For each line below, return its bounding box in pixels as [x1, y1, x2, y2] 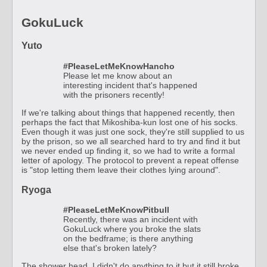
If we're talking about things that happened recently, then [21, 107, 235, 117]
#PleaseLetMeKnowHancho [63, 61, 175, 71]
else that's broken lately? [63, 243, 157, 253]
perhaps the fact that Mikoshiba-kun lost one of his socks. [21, 117, 238, 127]
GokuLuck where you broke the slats [63, 224, 201, 234]
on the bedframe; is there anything [63, 234, 193, 244]
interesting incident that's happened [63, 80, 197, 90]
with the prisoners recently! [63, 89, 164, 100]
